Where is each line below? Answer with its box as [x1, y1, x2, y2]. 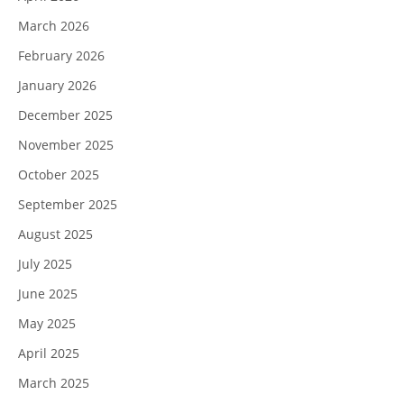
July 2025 [18, 254, 72, 272]
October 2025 [18, 165, 99, 183]
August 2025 [18, 225, 93, 243]
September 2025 [18, 195, 117, 213]
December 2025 [18, 106, 113, 124]
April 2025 [18, 344, 79, 362]
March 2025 [18, 373, 89, 391]
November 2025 [18, 135, 114, 153]
